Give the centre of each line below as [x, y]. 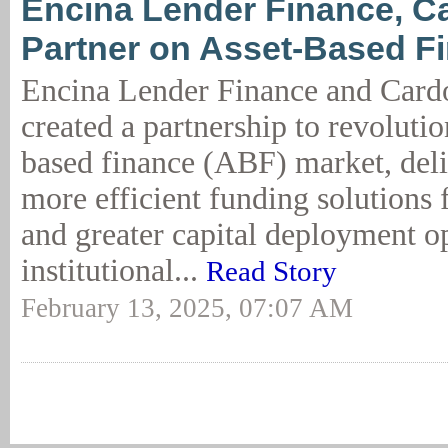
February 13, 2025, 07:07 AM [187, 308]
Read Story [271, 271]
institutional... [113, 270]
